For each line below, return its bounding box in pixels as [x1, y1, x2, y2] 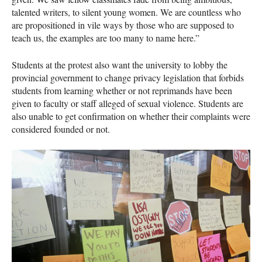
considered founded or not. [12, 122, 110, 135]
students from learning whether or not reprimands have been [12, 84, 232, 96]
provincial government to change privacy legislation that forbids [12, 71, 244, 84]
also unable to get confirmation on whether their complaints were [12, 109, 250, 122]
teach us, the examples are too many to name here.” [12, 31, 199, 44]
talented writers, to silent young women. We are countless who [12, 5, 241, 18]
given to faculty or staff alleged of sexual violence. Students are [12, 96, 243, 109]
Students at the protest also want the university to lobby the [12, 58, 227, 71]
